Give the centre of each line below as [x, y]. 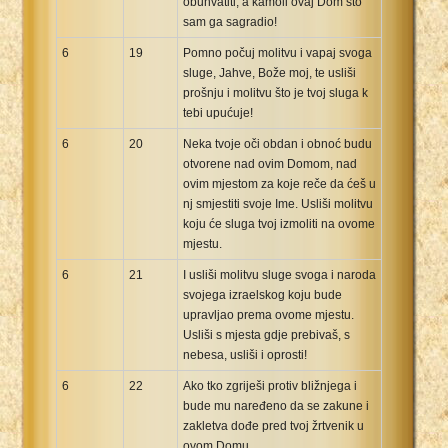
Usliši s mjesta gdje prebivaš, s [266, 334]
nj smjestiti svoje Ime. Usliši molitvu [278, 203]
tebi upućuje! [218, 112]
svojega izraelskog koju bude [262, 294]
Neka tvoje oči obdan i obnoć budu [277, 143]
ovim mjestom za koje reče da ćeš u [279, 183]
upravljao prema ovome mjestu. [268, 314]
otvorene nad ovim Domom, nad [270, 163]
